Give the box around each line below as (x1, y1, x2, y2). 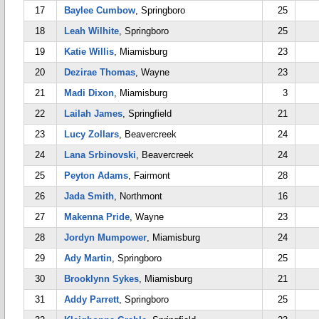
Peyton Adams (64, 170, 128, 181)
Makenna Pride (64, 211, 130, 222)
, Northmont (114, 191, 162, 202)
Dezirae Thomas (64, 67, 135, 78)
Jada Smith (64, 191, 114, 202)
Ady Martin (64, 253, 112, 263)
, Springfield (122, 108, 172, 119)
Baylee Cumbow (64, 5, 135, 16)
